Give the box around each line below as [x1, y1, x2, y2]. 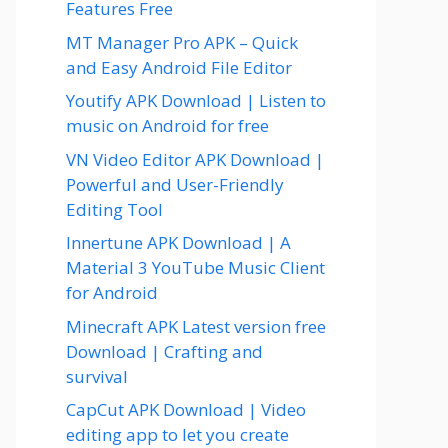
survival [66, 364, 128, 388]
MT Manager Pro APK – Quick [66, 30, 298, 54]
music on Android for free [66, 114, 269, 137]
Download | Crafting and [66, 339, 263, 363]
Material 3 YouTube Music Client [66, 256, 325, 279]
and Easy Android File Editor [66, 55, 292, 79]
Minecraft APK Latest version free [66, 314, 326, 338]
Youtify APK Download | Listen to [66, 89, 326, 112]
